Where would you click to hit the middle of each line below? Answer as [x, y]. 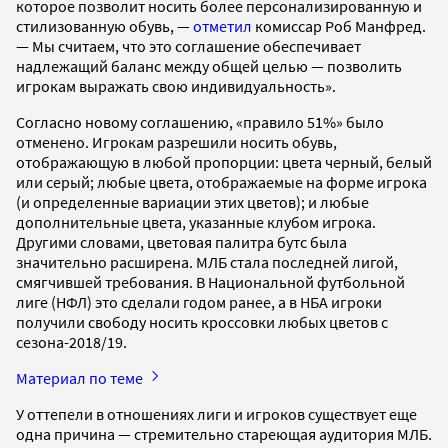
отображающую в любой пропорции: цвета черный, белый [224, 161]
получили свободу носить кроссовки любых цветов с [202, 321]
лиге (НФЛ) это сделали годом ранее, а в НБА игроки [199, 301]
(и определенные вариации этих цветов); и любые [192, 201]
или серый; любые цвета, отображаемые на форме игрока [221, 181]
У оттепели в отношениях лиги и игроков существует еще [216, 413]
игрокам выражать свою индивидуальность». [177, 85]
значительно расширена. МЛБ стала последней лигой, [207, 261]
